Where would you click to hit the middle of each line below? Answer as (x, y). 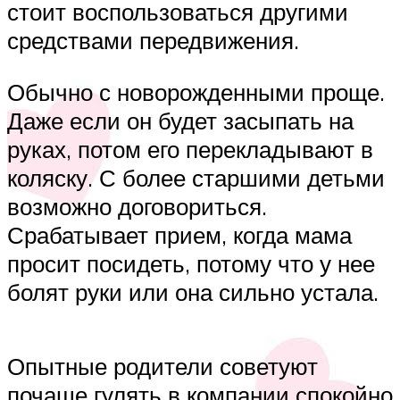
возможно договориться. (137, 206)
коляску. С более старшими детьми (196, 177)
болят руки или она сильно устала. (193, 292)
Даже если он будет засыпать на (180, 120)
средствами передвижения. (153, 41)
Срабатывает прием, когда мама (179, 234)
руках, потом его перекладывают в (190, 149)
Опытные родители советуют (162, 366)
